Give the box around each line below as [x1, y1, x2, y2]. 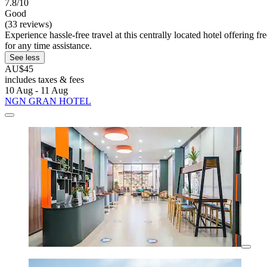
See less [10, 53, 40, 63]
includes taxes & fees [5, 74, 84, 85]
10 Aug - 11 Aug [5, 85, 68, 96]
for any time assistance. [5, 41, 92, 51]
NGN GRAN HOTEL [5, 96, 91, 107]
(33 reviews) [5, 19, 52, 30]
